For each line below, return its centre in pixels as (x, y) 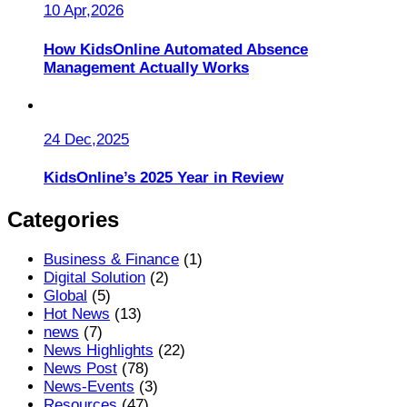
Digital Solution (94, 278)
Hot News (77, 314)
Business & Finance (111, 260)
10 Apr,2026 (84, 11)
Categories (63, 220)
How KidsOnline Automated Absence (176, 49)
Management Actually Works (146, 67)
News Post (80, 369)
